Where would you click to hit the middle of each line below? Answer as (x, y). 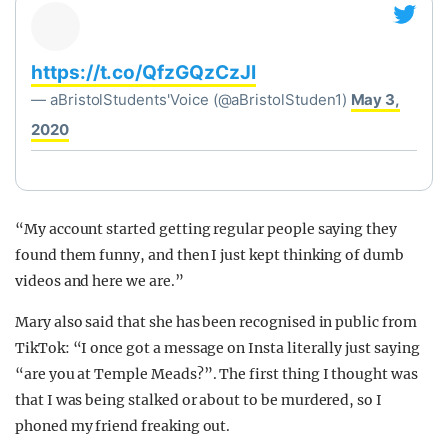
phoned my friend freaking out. (123, 426)
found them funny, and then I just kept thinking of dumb (209, 255)
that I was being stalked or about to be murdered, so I (198, 400)
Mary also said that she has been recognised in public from (216, 322)
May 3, (375, 99)
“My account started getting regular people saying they (206, 229)
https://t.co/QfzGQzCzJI (143, 72)
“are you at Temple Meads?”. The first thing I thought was (216, 374)
